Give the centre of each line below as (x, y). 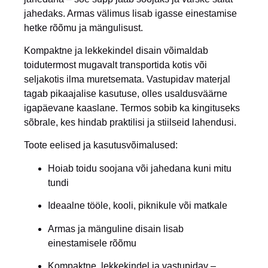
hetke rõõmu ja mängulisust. (83, 28)
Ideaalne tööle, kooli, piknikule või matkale (138, 206)
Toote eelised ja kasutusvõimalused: (101, 145)
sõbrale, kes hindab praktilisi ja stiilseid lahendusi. (130, 122)
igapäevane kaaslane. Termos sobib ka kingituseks (132, 108)
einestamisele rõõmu (92, 243)
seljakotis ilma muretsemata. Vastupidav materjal (127, 79)
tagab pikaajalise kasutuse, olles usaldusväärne (126, 93)
